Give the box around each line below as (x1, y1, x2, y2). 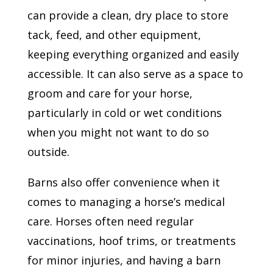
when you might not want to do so (27, 124, 209, 140)
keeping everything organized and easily (27, 46, 239, 62)
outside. (27, 144, 69, 159)
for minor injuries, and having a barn (27, 252, 221, 268)
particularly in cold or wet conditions (27, 105, 222, 120)
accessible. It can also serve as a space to (27, 66, 243, 81)
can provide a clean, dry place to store (27, 7, 229, 23)
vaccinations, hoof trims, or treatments (27, 233, 236, 248)
